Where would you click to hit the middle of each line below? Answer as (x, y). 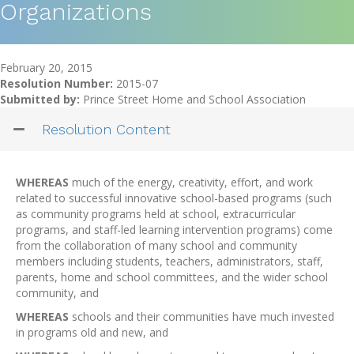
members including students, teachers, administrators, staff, (169, 261)
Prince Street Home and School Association (193, 99)
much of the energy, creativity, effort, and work (191, 182)
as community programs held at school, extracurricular (156, 214)
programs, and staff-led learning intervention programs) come (174, 230)
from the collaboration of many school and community (156, 245)
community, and (59, 293)
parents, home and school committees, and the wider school (172, 277)
